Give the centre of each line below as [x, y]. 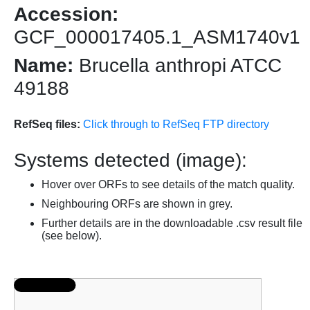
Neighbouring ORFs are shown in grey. [137, 204]
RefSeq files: [47, 125]
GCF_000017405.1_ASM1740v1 [157, 37]
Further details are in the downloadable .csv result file [172, 224]
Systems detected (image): [130, 161]
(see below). [72, 236]
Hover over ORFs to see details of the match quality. [168, 185]
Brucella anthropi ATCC [177, 66]
